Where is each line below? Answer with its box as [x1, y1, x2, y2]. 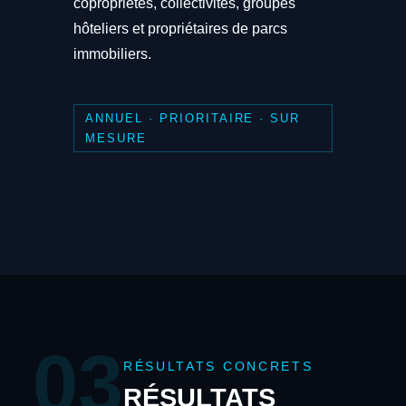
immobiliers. [72, 45, 151, 62]
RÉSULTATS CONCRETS [122, 360, 314, 374]
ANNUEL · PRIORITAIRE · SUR [85, 111, 301, 125]
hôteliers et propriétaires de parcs [72, 20, 287, 36]
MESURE [85, 130, 148, 145]
